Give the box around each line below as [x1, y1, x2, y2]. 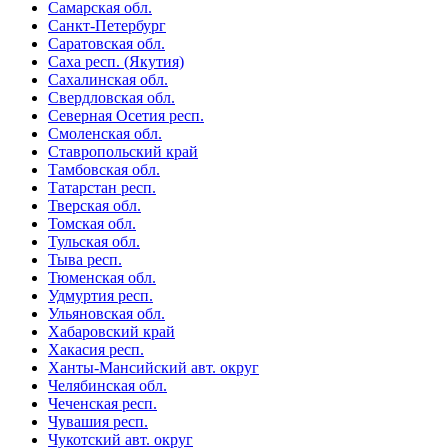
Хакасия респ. [48, 340, 144, 358]
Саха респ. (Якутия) [48, 52, 184, 70]
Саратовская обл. [48, 34, 165, 52]
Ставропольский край [48, 142, 198, 160]
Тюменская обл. [48, 268, 156, 286]
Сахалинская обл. [48, 70, 168, 88]
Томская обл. [48, 214, 136, 232]
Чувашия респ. [48, 412, 148, 430]
